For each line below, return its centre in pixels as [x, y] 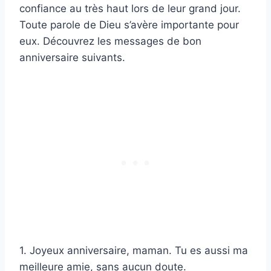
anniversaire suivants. [72, 58]
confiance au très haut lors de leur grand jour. [130, 9]
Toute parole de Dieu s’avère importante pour [129, 25]
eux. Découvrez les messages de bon [110, 41]
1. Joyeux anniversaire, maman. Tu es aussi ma [134, 251]
